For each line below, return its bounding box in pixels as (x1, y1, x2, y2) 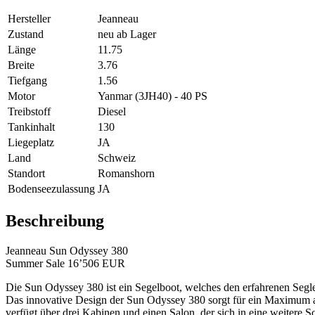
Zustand (8, 28, 44, 41)
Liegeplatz (8, 136, 54, 149)
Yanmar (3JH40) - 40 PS (98, 90, 207, 103)
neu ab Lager (98, 28, 156, 41)
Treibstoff (8, 105, 51, 118)
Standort (8, 167, 45, 180)
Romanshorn (98, 167, 155, 180)
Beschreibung (6, 212, 104, 231)
